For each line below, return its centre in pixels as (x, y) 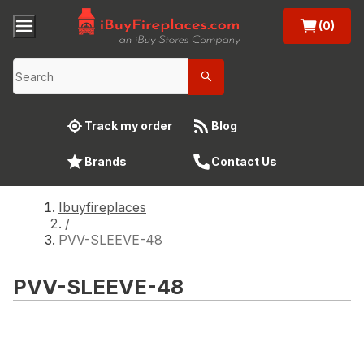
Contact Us (244, 161)
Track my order (128, 125)
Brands (106, 161)
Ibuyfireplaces (102, 207)
